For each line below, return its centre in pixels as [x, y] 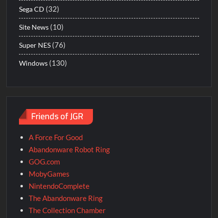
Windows [34, 63]
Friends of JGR [57, 116]
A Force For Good [56, 137]
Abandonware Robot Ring [70, 149]
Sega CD [32, 9]
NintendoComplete [59, 186]
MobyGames [49, 173]
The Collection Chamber [67, 210]
